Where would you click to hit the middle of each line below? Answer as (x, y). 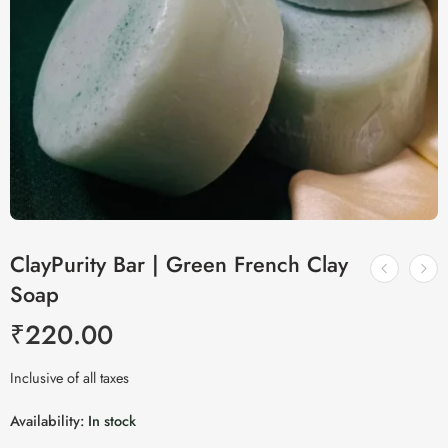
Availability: (47, 420)
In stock (110, 420)
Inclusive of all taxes (69, 377)
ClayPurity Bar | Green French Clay (179, 264)
